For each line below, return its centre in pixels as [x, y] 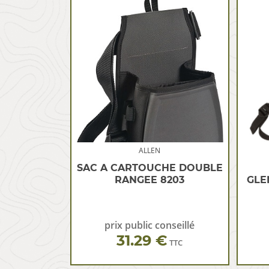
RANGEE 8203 [150, 180]
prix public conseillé [150, 225]
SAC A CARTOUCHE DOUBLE [150, 168]
